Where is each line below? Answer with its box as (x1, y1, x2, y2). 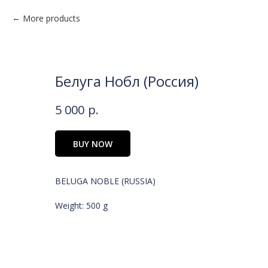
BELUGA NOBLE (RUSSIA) (55, 175, 156, 187)
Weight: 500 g (55, 200, 108, 212)
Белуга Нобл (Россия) (55, 71, 199, 91)
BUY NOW (73, 138, 112, 150)
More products (23, 13, 80, 24)
